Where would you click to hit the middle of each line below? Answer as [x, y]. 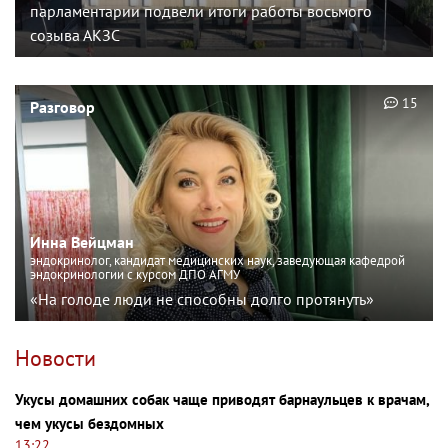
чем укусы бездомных [89, 423]
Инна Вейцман [82, 241]
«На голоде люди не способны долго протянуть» [202, 298]
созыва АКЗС [75, 35]
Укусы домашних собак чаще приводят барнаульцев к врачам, [222, 399]
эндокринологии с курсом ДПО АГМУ [135, 274]
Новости [55, 357]
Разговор [62, 107]
